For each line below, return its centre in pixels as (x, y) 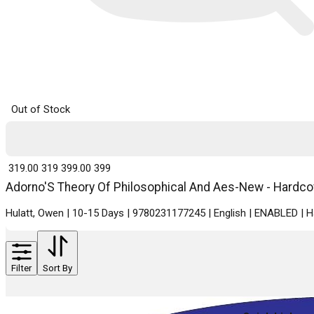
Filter (21, 268)
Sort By (57, 268)
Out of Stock (41, 110)
